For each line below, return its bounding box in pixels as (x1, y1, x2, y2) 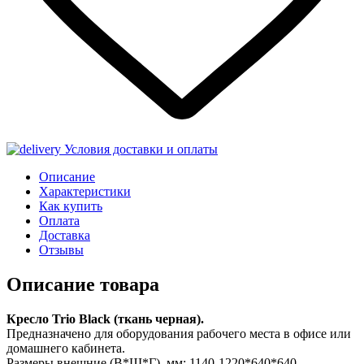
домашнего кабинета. (6, 340, 125, 355)
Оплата (39, 213, 80, 227)
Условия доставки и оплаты (61, 141, 218, 156)
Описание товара (6, 273, 159, 295)
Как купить (39, 198, 102, 213)
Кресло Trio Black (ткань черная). (6, 311, 204, 326)
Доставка (39, 227, 90, 242)
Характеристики (39, 184, 131, 198)
